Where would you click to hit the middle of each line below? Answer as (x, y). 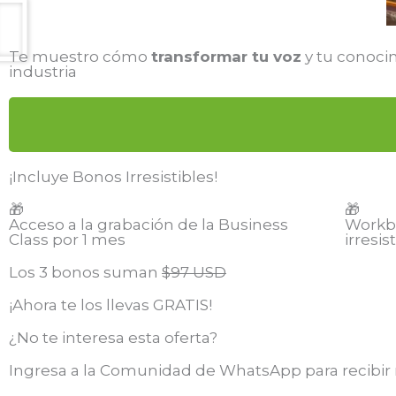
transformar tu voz (226, 57)
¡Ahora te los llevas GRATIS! (110, 305)
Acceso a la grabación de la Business (148, 225)
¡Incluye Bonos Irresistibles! (113, 177)
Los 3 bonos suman (85, 272)
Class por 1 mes (67, 240)
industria (43, 72)
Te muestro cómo (80, 57)
